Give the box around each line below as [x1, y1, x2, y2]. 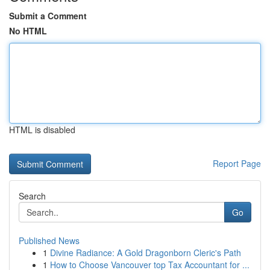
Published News [19, 234, 80, 246]
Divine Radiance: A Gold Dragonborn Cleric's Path [50, 246, 241, 259]
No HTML [9, 25, 47, 37]
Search [19, 190, 46, 202]
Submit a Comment [9, 10, 87, 22]
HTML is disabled [9, 124, 75, 136]
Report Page [213, 157, 261, 169]
